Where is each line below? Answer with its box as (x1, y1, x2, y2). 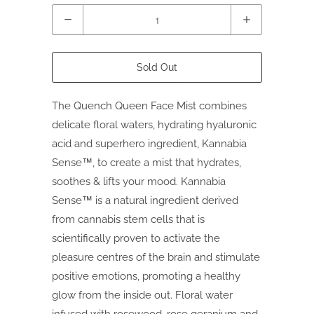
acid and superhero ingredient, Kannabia (52, 137, 247, 151)
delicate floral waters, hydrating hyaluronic (52, 118, 257, 132)
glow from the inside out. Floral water (52, 289, 233, 302)
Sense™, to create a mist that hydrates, (52, 156, 241, 170)
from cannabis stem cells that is (52, 213, 205, 226)
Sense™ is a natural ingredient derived (52, 194, 238, 207)
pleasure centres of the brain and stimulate (52, 251, 260, 264)
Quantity (52, 8, 93, 20)
